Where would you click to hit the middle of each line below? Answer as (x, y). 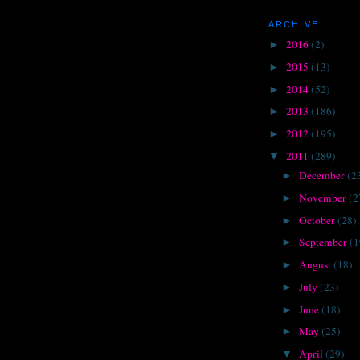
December (323, 176)
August (317, 265)
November (324, 197)
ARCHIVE (294, 25)
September (325, 242)
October (319, 220)
